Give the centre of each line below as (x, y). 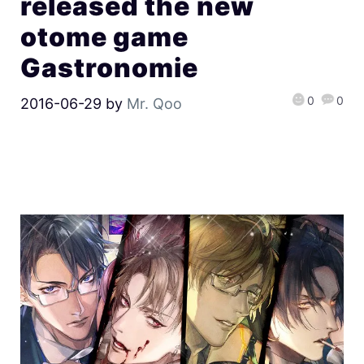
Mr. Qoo (154, 103)
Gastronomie (110, 67)
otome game (105, 37)
